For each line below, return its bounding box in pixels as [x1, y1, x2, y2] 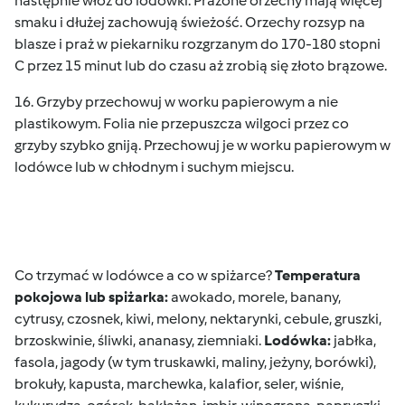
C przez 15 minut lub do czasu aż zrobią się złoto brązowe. [14, 57, 387, 74]
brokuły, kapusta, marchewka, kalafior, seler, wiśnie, [14, 375, 344, 392]
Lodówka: [264, 332, 331, 349]
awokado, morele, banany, [168, 288, 341, 306]
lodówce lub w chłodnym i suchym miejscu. [14, 158, 294, 175]
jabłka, [331, 332, 376, 349]
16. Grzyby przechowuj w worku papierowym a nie [14, 93, 338, 110]
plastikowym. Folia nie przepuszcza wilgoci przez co [14, 115, 349, 132]
